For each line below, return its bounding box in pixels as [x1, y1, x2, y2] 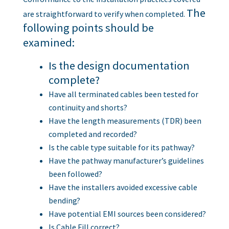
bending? [48, 195, 80, 205]
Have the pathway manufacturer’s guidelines [48, 155, 204, 166]
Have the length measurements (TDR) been [48, 115, 201, 126]
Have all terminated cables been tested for [48, 88, 198, 99]
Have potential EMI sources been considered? [48, 208, 206, 219]
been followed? [48, 168, 102, 179]
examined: [22, 35, 75, 50]
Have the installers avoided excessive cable [48, 181, 197, 192]
